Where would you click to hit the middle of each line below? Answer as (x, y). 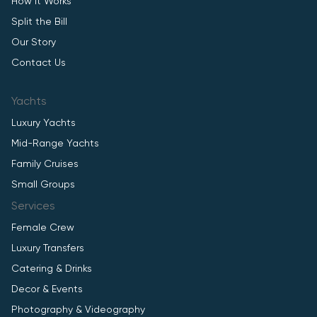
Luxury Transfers (48, 249)
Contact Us (39, 63)
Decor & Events (47, 290)
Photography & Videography (78, 310)
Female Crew (43, 228)
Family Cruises (45, 165)
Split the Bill (39, 22)
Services (33, 207)
